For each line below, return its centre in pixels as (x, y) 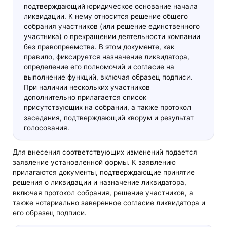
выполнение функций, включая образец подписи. (108, 77)
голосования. (46, 128)
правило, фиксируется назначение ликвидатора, (106, 57)
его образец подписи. (50, 213)
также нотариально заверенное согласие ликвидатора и (109, 203)
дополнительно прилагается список (85, 98)
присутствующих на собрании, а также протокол (107, 108)
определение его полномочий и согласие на (99, 67)
